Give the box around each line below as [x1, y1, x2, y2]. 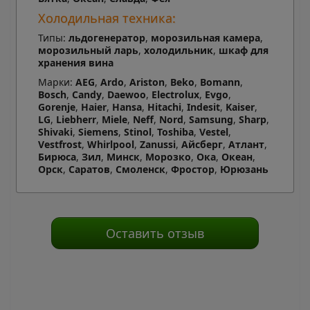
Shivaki [37, 125, 73, 139]
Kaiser [225, 100, 255, 114]
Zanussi [139, 138, 176, 152]
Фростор [170, 163, 215, 176]
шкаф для [218, 44, 268, 57]
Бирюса [37, 150, 76, 164]
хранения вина [37, 56, 113, 70]
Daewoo [107, 88, 146, 102]
